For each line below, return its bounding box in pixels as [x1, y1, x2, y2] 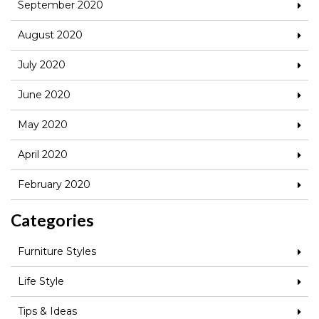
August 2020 [18, 28, 83, 42]
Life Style [18, 275, 64, 288]
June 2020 [18, 88, 70, 102]
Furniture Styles [18, 245, 96, 258]
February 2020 [18, 178, 90, 192]
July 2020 [18, 58, 66, 72]
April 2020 [18, 148, 68, 162]
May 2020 [18, 118, 68, 132]
